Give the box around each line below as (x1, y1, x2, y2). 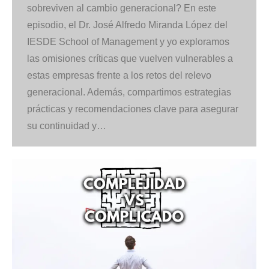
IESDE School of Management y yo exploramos (27, 37, 229, 47)
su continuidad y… (27, 121, 106, 131)
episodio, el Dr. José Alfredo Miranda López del (27, 20, 228, 31)
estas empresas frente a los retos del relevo (27, 70, 211, 81)
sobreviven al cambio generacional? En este (27, 3, 216, 14)
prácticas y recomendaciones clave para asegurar (27, 104, 238, 115)
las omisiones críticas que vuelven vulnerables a (27, 53, 233, 64)
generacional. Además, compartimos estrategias (27, 87, 231, 98)
